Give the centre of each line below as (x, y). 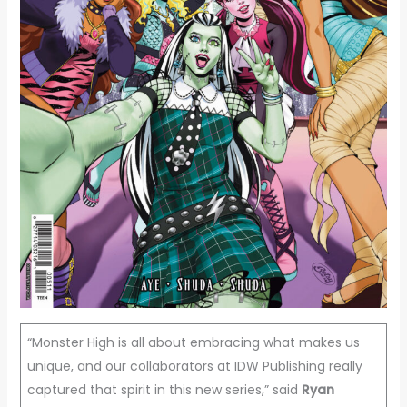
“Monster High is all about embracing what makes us (193, 342)
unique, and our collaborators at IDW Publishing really (194, 366)
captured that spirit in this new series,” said (164, 389)
